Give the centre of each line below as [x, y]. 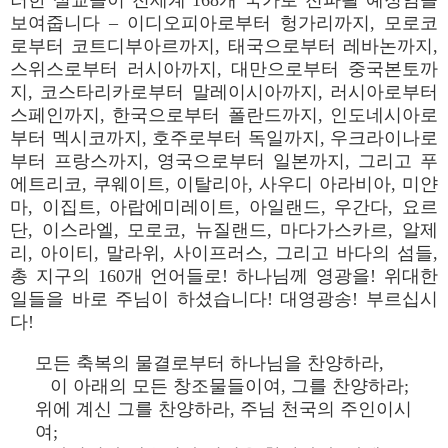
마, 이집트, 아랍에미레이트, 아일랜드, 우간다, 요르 [224, 207]
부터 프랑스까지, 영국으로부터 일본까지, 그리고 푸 [224, 161]
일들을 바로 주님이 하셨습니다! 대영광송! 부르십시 [224, 299]
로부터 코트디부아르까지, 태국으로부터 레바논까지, [224, 46]
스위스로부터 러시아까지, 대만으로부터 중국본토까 [224, 69]
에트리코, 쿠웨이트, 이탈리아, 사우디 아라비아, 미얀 [224, 184]
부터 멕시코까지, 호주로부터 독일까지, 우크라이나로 [224, 138]
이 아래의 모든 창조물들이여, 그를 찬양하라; [222, 386]
